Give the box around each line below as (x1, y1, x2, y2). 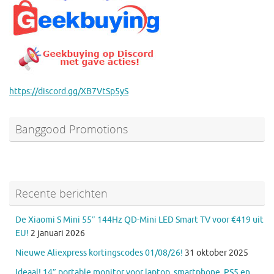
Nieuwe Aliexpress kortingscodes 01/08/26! (15, 247, 183, 258)
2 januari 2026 (31, 228, 85, 239)
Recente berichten (15, 185, 108, 201)
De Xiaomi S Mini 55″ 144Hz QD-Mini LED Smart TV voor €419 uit (15, 214, 264, 225)
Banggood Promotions (15, 121, 128, 136)
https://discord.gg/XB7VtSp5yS (9, 86, 128, 97)
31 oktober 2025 (185, 247, 248, 258)
